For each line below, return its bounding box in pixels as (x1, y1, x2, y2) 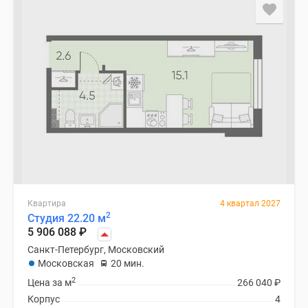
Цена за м (27, 277, 71, 288)
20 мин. (111, 258, 144, 269)
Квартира (27, 199, 66, 208)
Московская (38, 258, 94, 269)
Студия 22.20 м (27, 212, 106, 225)
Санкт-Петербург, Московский (27, 244, 164, 255)
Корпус (27, 294, 60, 305)
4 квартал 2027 (220, 199, 280, 208)
